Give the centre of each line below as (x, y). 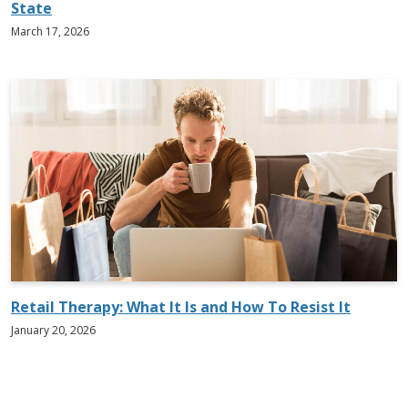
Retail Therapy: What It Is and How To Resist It (181, 306)
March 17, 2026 (50, 31)
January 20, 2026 (53, 330)
